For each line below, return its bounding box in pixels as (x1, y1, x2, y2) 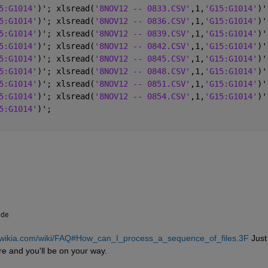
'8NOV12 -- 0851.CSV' (94, 78, 190, 89)
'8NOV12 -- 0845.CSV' (94, 53, 190, 63)
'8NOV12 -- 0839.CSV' (94, 28, 190, 38)
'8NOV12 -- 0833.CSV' (94, 3, 190, 13)
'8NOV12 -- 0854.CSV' (94, 91, 190, 101)
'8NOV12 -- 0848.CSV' (94, 66, 190, 76)
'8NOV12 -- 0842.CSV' (94, 41, 190, 51)
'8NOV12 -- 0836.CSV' (94, 16, 190, 26)
